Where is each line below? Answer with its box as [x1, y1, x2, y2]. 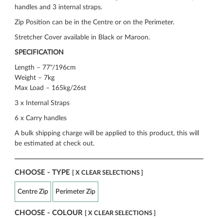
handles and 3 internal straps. [15, 3, 102, 11]
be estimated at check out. [15, 140, 94, 147]
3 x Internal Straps [15, 99, 70, 107]
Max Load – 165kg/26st [15, 84, 86, 91]
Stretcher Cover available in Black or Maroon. [15, 34, 150, 41]
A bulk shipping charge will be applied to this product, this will [15, 129, 199, 137]
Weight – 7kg [15, 74, 54, 81]
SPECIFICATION [15, 49, 64, 56]
